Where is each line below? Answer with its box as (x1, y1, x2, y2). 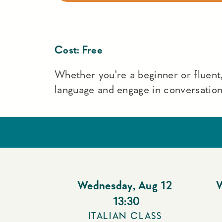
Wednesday (77, 179, 133, 191)
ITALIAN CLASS (88, 211, 162, 221)
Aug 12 (138, 179, 173, 191)
